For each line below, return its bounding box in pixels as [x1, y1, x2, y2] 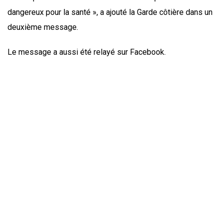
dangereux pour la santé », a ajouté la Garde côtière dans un [7, 7, 213, 17]
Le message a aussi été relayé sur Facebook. [7, 47, 166, 57]
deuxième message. [7, 22, 80, 32]
